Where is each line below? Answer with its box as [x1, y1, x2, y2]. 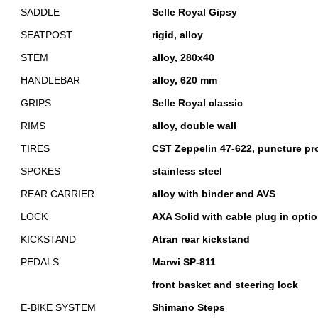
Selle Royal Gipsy [152, 6, 237, 18]
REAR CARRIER [21, 188, 94, 199]
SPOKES [21, 165, 60, 177]
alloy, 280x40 [152, 52, 214, 63]
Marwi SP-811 [152, 256, 216, 268]
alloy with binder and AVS [152, 188, 275, 199]
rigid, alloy [152, 29, 203, 40]
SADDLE [21, 6, 60, 18]
